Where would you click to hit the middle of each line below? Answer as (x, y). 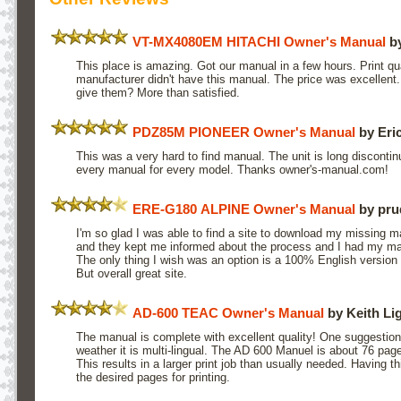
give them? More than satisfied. (158, 92)
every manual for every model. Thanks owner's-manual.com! (232, 169)
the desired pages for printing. (153, 377)
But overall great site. (131, 273)
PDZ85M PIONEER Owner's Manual (244, 132)
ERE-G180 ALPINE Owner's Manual (244, 209)
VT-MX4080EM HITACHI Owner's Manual (259, 41)
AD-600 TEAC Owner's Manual (228, 312)
